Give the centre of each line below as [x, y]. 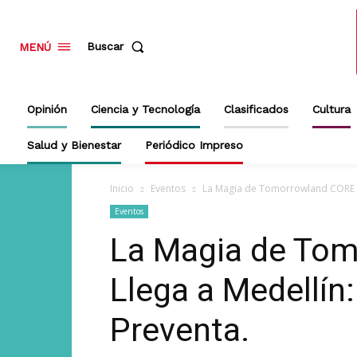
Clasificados [256, 109]
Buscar [105, 47]
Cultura [331, 109]
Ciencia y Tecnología [145, 109]
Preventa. [180, 330]
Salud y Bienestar [74, 145]
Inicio [122, 188]
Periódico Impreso [194, 145]
